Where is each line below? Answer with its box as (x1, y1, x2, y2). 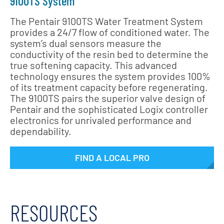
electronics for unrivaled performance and (10, 114, 191, 126)
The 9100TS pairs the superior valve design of (10, 92, 205, 104)
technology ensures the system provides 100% (10, 70, 210, 82)
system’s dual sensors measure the (10, 37, 161, 49)
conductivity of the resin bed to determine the (10, 48, 208, 60)
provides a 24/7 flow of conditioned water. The (10, 26, 209, 38)
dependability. (10, 125, 71, 137)
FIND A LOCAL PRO (74, 152, 149, 163)
